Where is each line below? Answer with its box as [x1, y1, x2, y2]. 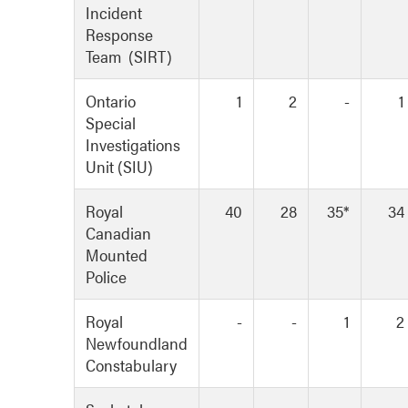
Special [86, 111, 136, 135]
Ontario [86, 89, 136, 113]
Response [86, 23, 153, 46]
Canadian [86, 221, 151, 245]
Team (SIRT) [86, 45, 172, 68]
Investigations [86, 133, 180, 157]
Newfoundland [86, 331, 188, 355]
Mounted [86, 243, 148, 267]
